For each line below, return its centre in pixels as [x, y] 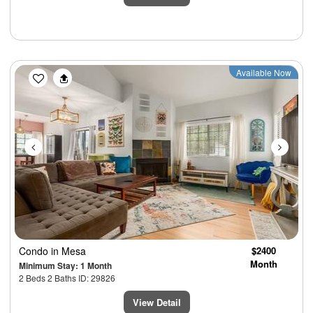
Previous [62, 74]
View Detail [156, 303]
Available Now [264, 73]
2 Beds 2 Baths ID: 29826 [67, 278]
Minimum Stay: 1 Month [65, 266]
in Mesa [68, 251]
